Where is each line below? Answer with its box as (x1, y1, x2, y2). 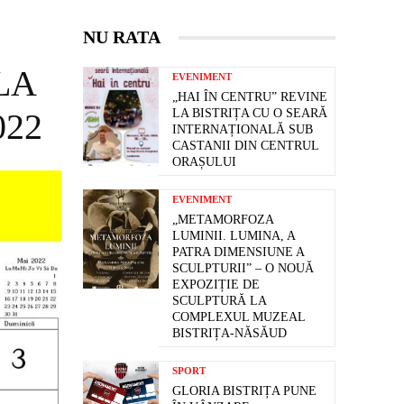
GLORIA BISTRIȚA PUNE (172, 384, 317, 399)
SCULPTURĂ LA (172, 294, 267, 308)
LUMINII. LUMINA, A (172, 229, 296, 243)
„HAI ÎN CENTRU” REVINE (172, 90, 327, 105)
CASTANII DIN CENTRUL (172, 139, 319, 153)
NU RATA (83, 27, 161, 48)
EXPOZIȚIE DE (172, 278, 260, 292)
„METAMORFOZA (172, 213, 274, 227)
